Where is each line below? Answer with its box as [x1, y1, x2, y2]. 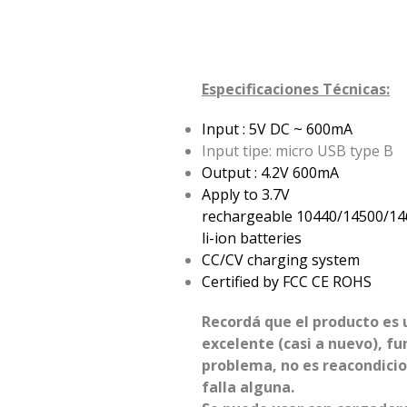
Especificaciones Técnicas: [202, 79, 391, 100]
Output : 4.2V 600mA [202, 163, 340, 184]
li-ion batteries [202, 228, 303, 249]
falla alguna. [202, 377, 295, 398]
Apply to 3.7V [202, 184, 291, 205]
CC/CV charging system [202, 250, 361, 271]
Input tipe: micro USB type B [202, 141, 394, 162]
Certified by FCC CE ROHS [202, 272, 372, 293]
